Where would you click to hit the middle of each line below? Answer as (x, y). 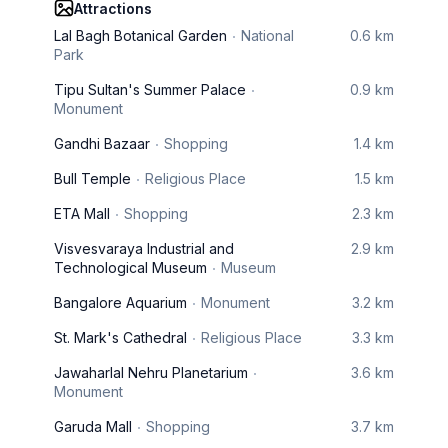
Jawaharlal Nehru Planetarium (151, 372)
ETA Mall (82, 213)
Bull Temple (92, 178)
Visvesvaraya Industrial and (144, 248)
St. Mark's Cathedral (120, 337)
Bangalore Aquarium (120, 302)
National (267, 35)
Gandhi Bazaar (102, 143)
